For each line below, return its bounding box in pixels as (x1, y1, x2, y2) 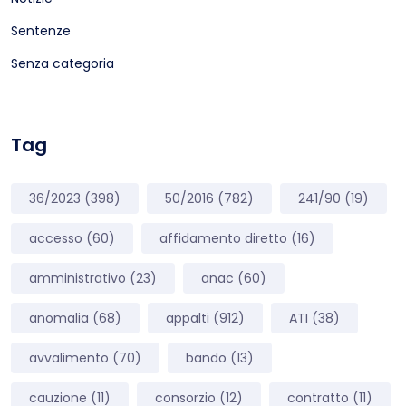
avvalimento (29, 349, 109, 367)
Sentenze (11, 22, 71, 40)
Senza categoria (11, 54, 114, 72)
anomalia (29, 309, 89, 327)
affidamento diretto (159, 229, 287, 247)
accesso (29, 229, 82, 247)
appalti (166, 309, 209, 327)
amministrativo (29, 269, 126, 287)
